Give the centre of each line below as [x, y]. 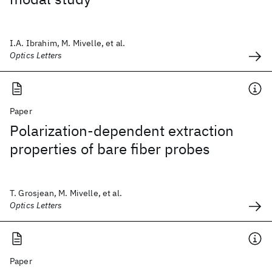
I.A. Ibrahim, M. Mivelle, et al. [68, 43]
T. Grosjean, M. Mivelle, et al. [66, 193]
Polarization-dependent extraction [122, 131]
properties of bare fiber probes [110, 149]
